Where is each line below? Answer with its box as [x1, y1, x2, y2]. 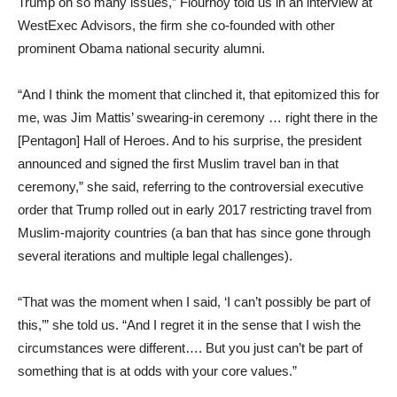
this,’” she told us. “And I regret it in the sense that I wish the [18, 316, 361, 332]
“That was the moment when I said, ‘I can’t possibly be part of [18, 293, 370, 309]
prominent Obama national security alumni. [18, 40, 265, 56]
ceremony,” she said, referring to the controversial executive [18, 178, 363, 194]
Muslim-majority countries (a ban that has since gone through [18, 224, 370, 240]
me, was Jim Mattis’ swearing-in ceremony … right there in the [18, 109, 378, 125]
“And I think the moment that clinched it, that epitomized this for [18, 86, 379, 102]
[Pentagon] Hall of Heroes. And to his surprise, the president [18, 132, 362, 148]
